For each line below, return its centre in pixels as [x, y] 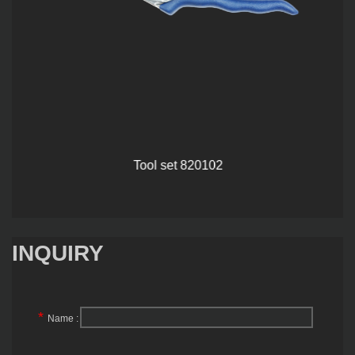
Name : [63, 318]
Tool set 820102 [177, 164]
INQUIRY [58, 253]
